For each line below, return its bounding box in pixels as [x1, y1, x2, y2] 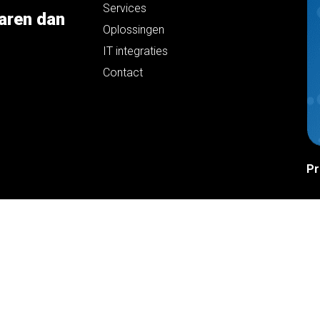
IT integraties [103, 44, 168, 58]
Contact [103, 66, 143, 79]
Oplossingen [103, 23, 164, 36]
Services [103, 1, 146, 15]
